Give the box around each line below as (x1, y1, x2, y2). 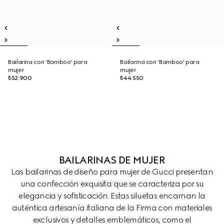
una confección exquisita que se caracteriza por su (20, 179, 204, 188)
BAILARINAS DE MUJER (58, 154, 165, 166)
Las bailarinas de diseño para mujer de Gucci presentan (10, 167, 213, 176)
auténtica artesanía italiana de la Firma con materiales (11, 203, 212, 212)
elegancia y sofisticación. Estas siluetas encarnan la (18, 191, 205, 200)
